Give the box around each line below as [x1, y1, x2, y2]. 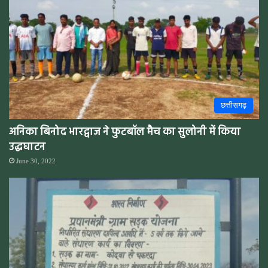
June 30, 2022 [16, 157, 56, 165]
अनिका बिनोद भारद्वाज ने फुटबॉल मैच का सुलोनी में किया [9, 124, 240, 142]
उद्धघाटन [9, 139, 45, 157]
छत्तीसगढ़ [221, 100, 246, 110]
